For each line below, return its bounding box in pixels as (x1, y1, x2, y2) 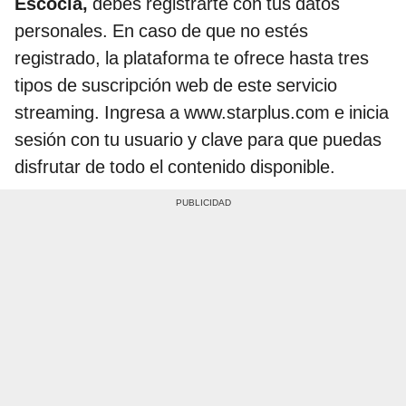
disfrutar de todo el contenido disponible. (14, 156, 335, 179)
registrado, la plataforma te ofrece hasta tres (14, 47, 369, 70)
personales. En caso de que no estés (14, 20, 308, 43)
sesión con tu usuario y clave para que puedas (14, 129, 382, 151)
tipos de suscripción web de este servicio (14, 74, 337, 97)
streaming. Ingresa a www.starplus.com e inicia (14, 101, 389, 124)
